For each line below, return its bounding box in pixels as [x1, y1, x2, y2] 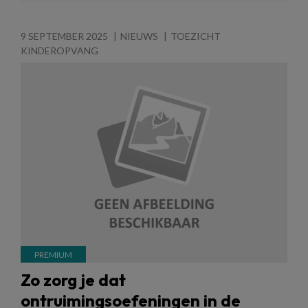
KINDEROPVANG [21, 45, 98, 57]
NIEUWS [120, 30, 158, 43]
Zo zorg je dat [21, 269, 126, 291]
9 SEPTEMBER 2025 [21, 30, 108, 43]
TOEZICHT [170, 30, 221, 43]
